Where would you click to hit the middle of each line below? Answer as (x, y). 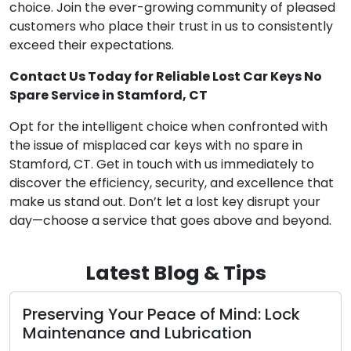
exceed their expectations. (92, 45)
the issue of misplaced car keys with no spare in (156, 146)
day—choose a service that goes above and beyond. (170, 221)
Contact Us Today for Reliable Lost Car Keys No (166, 77)
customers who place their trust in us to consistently (171, 27)
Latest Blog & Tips (175, 273)
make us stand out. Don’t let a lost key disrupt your (165, 202)
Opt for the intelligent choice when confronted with (168, 127)
